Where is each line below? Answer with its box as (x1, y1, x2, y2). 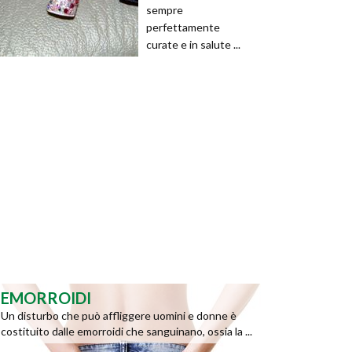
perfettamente (146, 20, 220, 34)
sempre (146, 3, 183, 16)
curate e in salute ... (146, 38, 240, 51)
